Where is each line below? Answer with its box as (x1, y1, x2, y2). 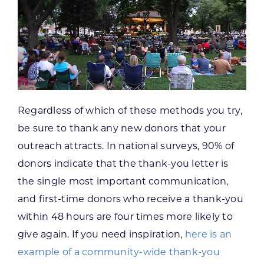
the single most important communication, (17, 176, 229, 187)
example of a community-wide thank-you (17, 246, 220, 258)
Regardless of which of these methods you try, (17, 105, 242, 117)
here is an (184, 229, 232, 240)
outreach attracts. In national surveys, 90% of (17, 140, 235, 152)
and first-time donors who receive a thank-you (17, 193, 243, 205)
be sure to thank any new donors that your (17, 123, 226, 134)
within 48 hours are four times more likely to (17, 211, 233, 223)
